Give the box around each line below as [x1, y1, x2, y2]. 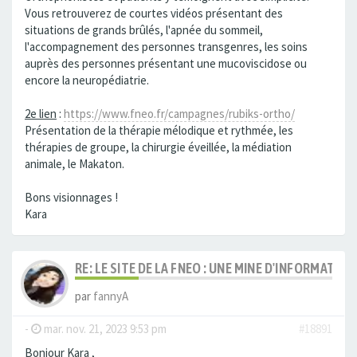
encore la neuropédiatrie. [25, 73, 149, 88]
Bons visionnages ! [25, 190, 118, 206]
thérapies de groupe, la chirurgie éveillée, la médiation [25, 139, 292, 155]
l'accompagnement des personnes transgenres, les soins [25, 39, 308, 55]
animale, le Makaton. [25, 156, 124, 172]
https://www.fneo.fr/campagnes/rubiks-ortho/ [64, 106, 295, 122]
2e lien [25, 106, 57, 122]
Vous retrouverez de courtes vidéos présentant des [25, 6, 283, 22]
